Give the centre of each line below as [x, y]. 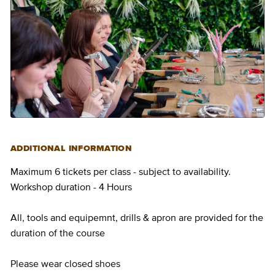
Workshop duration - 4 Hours [71, 187]
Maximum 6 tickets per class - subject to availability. [121, 172]
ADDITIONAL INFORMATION [72, 148]
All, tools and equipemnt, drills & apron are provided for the [137, 218]
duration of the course [58, 233]
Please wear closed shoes [65, 264]
